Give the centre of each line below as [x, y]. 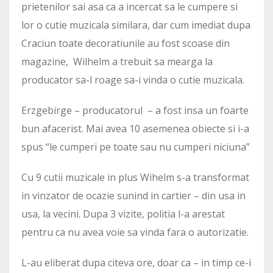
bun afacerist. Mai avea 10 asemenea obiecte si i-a [135, 129]
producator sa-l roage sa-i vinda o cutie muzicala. [133, 80]
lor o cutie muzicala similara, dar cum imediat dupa [136, 25]
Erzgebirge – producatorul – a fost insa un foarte [135, 110]
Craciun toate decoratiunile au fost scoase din [126, 43]
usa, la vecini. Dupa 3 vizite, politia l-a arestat [123, 214]
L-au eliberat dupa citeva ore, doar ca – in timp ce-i [136, 263]
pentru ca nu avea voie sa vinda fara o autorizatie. [135, 232]
